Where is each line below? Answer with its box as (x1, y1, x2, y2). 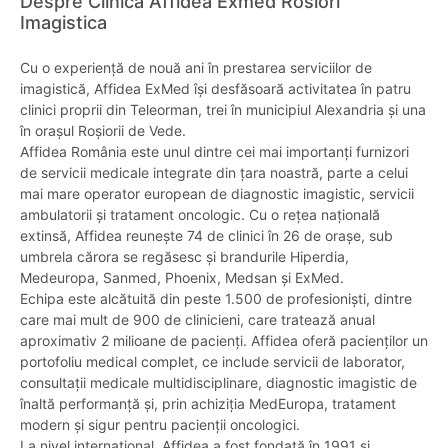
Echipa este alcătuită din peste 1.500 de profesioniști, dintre (20, 290, 412, 307)
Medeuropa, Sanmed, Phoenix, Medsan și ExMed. (20, 269, 344, 286)
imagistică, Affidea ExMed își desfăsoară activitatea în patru (20, 80, 411, 97)
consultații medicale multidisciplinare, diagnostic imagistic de (20, 374, 417, 391)
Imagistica (20, 12, 107, 33)
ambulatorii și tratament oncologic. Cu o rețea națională (20, 206, 380, 223)
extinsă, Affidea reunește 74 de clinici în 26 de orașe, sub (20, 227, 393, 244)
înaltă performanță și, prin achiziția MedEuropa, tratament (20, 395, 396, 412)
